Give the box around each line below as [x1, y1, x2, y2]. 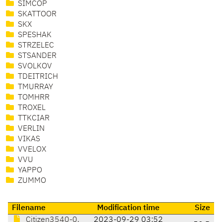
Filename [12, 204, 46, 213]
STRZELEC [16, 42, 54, 50]
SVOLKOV [16, 62, 52, 71]
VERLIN [16, 125, 45, 133]
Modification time [97, 204, 160, 213]
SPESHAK [16, 31, 52, 40]
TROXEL [16, 104, 46, 112]
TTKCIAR [16, 114, 50, 123]
